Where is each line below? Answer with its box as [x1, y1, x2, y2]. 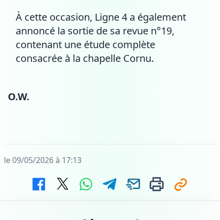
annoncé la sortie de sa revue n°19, [16, 24, 174, 37]
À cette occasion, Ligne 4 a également [16, 10, 186, 24]
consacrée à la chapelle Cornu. [16, 52, 154, 65]
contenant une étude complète [16, 38, 155, 51]
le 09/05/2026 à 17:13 [4, 155, 82, 165]
